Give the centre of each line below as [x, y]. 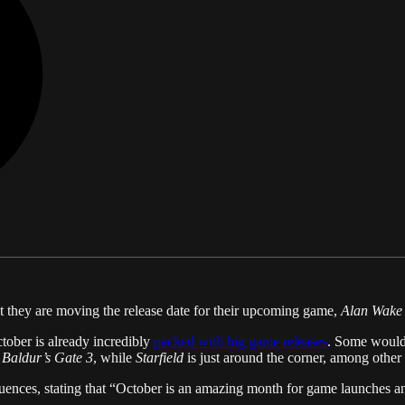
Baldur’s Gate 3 [47, 358]
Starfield [160, 358]
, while [114, 358]
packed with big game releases [240, 342]
